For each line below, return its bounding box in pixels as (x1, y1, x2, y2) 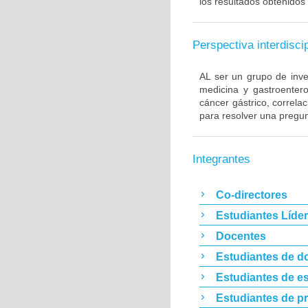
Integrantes (192, 153, 250, 166)
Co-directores (216, 189, 287, 201)
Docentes (216, 230, 266, 242)
